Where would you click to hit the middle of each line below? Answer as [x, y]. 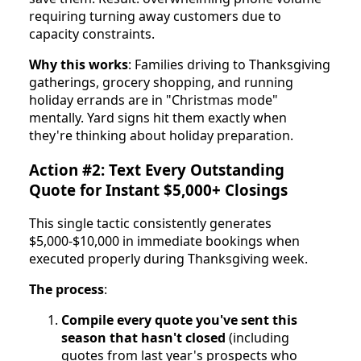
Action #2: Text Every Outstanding [157, 169]
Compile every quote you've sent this [179, 320]
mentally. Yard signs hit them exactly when [158, 117]
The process [66, 290]
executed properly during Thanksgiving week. [168, 259]
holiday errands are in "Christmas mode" [154, 100]
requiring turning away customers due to [155, 16]
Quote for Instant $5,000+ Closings [158, 189]
